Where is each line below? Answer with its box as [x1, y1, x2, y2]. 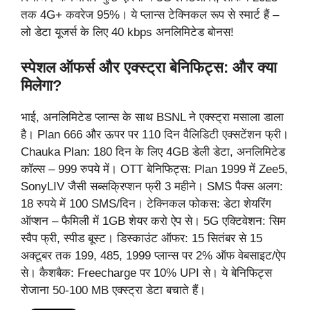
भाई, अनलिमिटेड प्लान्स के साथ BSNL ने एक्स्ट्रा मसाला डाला [21, 110, 284, 124]
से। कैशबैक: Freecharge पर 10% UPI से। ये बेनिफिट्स [21, 266, 272, 280]
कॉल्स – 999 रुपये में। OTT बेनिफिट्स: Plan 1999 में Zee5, [21, 162, 288, 176]
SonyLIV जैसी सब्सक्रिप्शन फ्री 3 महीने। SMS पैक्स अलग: [21, 179, 283, 193]
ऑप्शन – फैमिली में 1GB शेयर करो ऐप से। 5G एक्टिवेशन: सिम [21, 214, 286, 228]
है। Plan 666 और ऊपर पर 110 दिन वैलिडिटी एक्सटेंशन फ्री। [21, 127, 289, 141]
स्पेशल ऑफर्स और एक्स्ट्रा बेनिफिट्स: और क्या [21, 58, 277, 76]
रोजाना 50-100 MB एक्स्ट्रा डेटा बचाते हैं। [21, 283, 206, 297]
